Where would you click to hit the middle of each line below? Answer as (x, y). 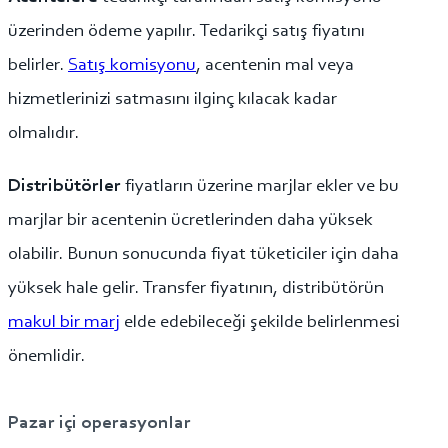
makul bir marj (64, 322)
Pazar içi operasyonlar (99, 423)
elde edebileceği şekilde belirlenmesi (260, 322)
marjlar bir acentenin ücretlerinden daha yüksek (190, 220)
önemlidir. (46, 356)
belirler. (38, 65)
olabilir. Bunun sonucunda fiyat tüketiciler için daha (203, 254)
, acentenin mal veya (275, 65)
